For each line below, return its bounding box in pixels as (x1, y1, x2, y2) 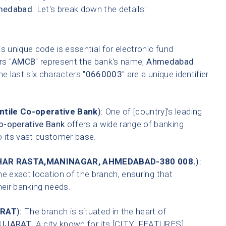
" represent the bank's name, (35, 56, 147, 67)
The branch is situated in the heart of (22, 206, 166, 217)
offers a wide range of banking (65, 119, 184, 130)
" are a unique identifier (122, 69, 209, 80)
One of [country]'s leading (103, 106, 202, 117)
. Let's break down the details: (32, 4, 147, 15)
